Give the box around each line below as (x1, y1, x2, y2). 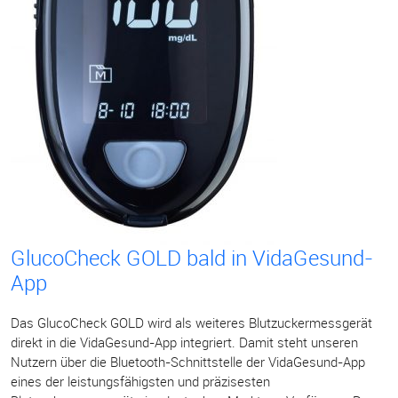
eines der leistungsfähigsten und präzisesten (11, 372, 270, 390)
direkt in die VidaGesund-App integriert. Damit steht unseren (11, 333, 358, 351)
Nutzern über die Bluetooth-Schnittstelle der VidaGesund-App (11, 353, 365, 370)
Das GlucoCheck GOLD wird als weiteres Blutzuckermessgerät (11, 314, 372, 331)
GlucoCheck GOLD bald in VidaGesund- (11, 243, 373, 272)
